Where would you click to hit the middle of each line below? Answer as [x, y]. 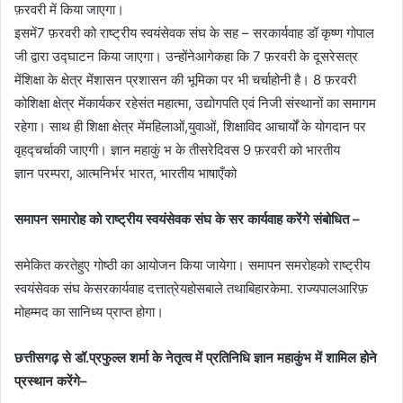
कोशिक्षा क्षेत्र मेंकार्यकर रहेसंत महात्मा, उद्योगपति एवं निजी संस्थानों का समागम [195, 103]
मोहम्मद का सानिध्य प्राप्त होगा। [89, 312]
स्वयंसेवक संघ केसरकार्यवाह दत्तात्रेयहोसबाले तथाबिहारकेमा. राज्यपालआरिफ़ [191, 289]
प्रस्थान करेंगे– [51, 381]
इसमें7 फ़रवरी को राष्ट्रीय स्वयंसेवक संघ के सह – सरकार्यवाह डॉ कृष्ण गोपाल [194, 33]
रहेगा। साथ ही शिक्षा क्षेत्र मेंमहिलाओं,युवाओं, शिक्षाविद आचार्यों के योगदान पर [190, 127]
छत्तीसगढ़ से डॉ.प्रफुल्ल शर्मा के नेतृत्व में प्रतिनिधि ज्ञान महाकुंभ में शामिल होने [196, 358]
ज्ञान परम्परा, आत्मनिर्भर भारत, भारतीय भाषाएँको [125, 174]
